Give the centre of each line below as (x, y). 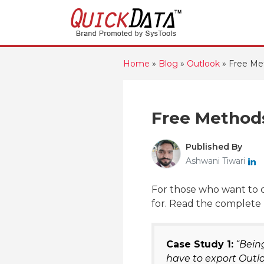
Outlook (203, 64)
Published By (214, 147)
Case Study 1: (200, 245)
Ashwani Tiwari (217, 161)
